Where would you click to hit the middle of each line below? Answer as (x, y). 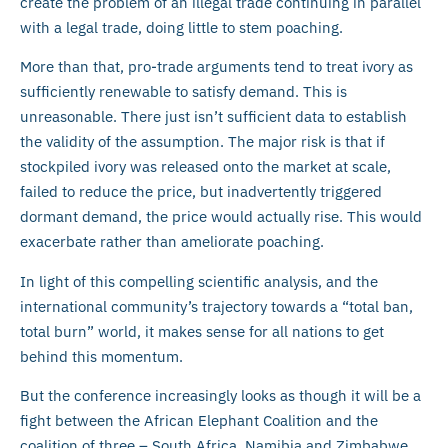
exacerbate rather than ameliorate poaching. (172, 242)
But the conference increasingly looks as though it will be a (220, 395)
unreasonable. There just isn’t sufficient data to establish (213, 117)
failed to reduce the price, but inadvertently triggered (201, 192)
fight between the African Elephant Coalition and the (199, 420)
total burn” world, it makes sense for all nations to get (202, 331)
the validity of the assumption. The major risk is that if (202, 142)
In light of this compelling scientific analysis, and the (199, 281)
